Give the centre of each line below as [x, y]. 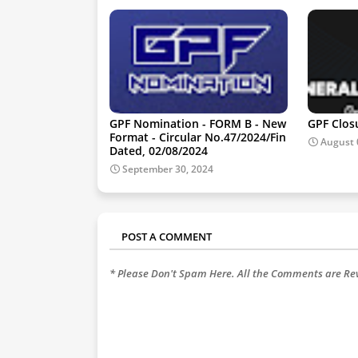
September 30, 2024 [168, 169]
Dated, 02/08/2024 [159, 151]
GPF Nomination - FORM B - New [198, 124]
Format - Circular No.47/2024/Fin [198, 137]
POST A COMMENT [167, 237]
